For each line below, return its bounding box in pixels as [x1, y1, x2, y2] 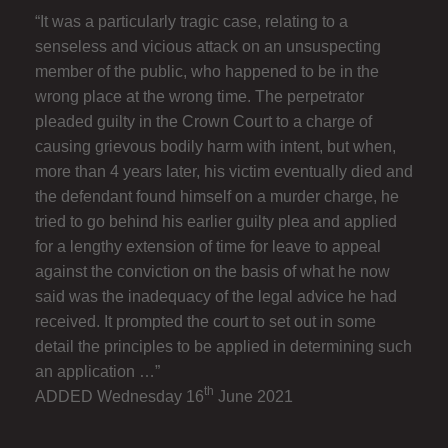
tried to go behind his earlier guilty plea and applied [35, 212, 397, 230]
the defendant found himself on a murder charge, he [35, 187, 399, 205]
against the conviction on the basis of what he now [35, 262, 390, 280]
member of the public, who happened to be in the [35, 62, 379, 80]
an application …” [35, 362, 160, 380]
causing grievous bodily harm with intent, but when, [35, 137, 396, 155]
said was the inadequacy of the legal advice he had [35, 287, 397, 305]
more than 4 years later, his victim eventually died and [35, 162, 413, 180]
